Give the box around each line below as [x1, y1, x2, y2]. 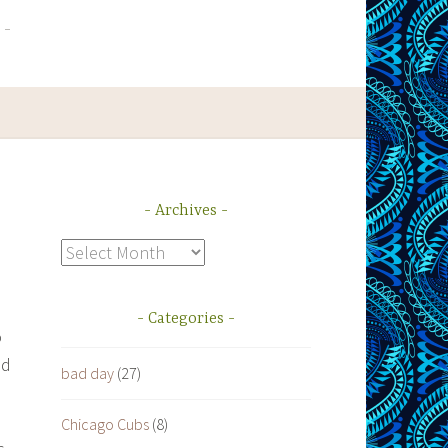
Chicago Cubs [61, 414, 149, 435]
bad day [61, 362, 114, 383]
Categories [148, 309, 224, 328]
